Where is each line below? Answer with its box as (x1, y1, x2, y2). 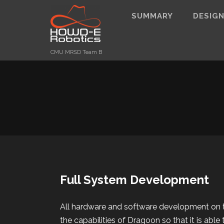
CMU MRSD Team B (50, 49, 102, 55)
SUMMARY (131, 11, 173, 20)
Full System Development (60, 172, 209, 187)
